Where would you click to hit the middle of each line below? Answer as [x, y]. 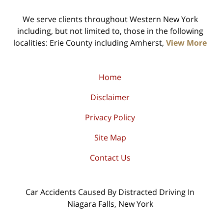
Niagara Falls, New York [110, 204]
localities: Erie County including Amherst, [90, 43]
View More [186, 43]
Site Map [110, 138]
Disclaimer [110, 97]
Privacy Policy [110, 118]
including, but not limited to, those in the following [110, 31]
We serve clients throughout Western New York [110, 19]
